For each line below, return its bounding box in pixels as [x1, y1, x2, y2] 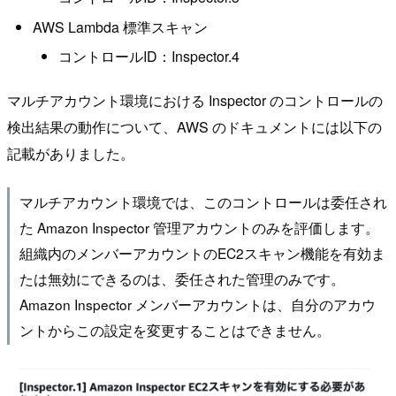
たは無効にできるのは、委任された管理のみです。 [19, 268, 345, 288]
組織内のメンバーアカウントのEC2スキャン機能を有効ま [19, 242, 385, 263]
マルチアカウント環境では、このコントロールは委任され [19, 191, 387, 211]
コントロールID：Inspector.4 [57, 45, 240, 66]
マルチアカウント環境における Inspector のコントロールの [7, 90, 383, 111]
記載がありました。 [7, 143, 134, 164]
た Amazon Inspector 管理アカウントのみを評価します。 [19, 217, 379, 237]
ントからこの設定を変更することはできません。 [19, 319, 331, 339]
